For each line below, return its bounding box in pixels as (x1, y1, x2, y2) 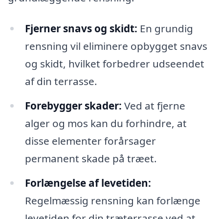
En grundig (137, 22, 193, 36)
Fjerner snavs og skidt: (24, 22, 137, 36)
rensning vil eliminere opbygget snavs (24, 39, 207, 53)
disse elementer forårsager (24, 134, 156, 148)
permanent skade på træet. (24, 152, 157, 166)
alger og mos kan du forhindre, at (24, 116, 187, 131)
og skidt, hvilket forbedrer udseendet (24, 57, 204, 71)
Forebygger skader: (24, 99, 122, 113)
